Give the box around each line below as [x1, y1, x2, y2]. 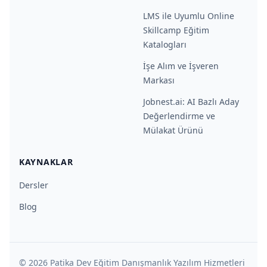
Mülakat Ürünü [143, 125, 203, 136]
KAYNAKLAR [19, 156, 73, 167]
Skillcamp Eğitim [143, 24, 209, 36]
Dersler [19, 179, 48, 191]
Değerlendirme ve [143, 110, 215, 122]
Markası [143, 74, 175, 86]
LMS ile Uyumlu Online [143, 10, 234, 21]
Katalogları [143, 39, 187, 50]
